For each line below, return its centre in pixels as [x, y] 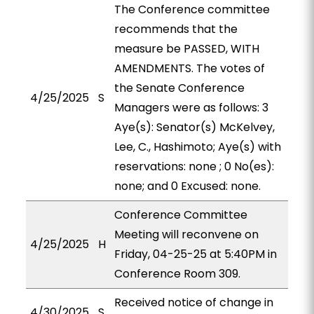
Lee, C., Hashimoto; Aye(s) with [197, 147]
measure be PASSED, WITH [186, 49]
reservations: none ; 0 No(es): [194, 166]
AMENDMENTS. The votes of [189, 68]
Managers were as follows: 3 [191, 108]
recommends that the [176, 29]
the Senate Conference [179, 88]
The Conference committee [192, 9]
